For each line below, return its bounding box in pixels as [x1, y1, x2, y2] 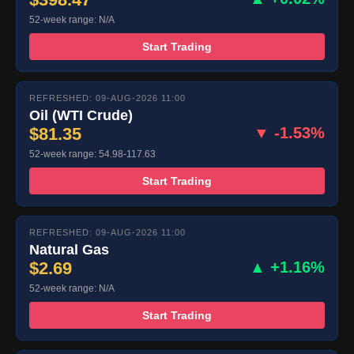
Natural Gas [29, 242, 109, 258]
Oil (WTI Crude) [29, 107, 133, 124]
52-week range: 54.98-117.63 [29, 149, 156, 160]
